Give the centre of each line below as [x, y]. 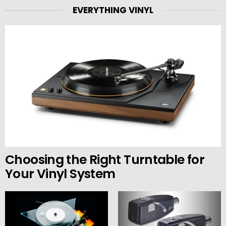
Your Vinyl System [60, 174]
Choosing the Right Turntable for [105, 159]
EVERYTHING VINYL [113, 10]
